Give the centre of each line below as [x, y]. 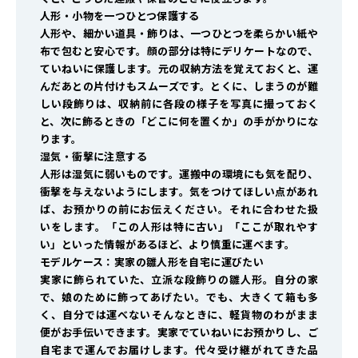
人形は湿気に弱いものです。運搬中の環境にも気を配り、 [179, 174]
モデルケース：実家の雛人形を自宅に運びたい [152, 262]
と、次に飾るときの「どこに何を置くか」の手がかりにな [179, 121]
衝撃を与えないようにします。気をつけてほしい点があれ [179, 192]
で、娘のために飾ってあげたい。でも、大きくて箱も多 [179, 297]
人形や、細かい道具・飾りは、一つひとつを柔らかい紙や [179, 34]
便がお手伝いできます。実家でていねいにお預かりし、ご [179, 332]
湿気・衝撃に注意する [93, 157]
